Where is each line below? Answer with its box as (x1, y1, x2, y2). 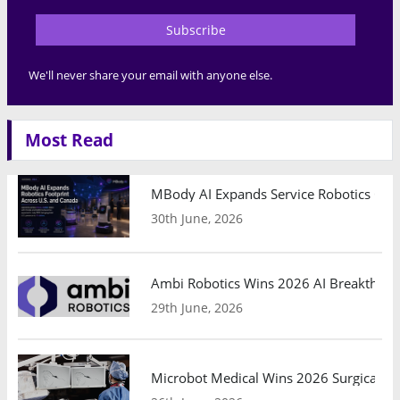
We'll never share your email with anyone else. (29, 66, 272, 83)
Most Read (25, 128, 113, 151)
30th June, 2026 (151, 209, 244, 227)
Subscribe (165, 21, 226, 38)
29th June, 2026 (151, 299, 244, 317)
